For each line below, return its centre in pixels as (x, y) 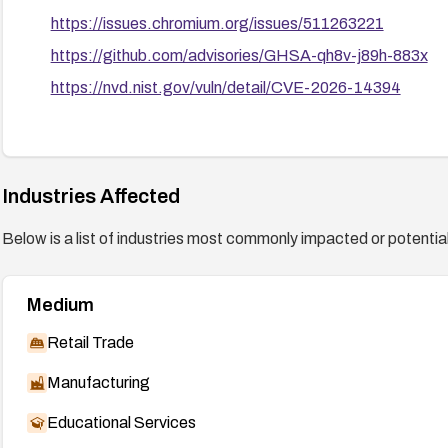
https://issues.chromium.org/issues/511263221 (217, 23)
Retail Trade (90, 342)
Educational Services (121, 422)
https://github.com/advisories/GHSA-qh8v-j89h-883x (239, 55)
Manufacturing (98, 382)
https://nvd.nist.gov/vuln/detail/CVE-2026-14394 (225, 87)
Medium (60, 304)
